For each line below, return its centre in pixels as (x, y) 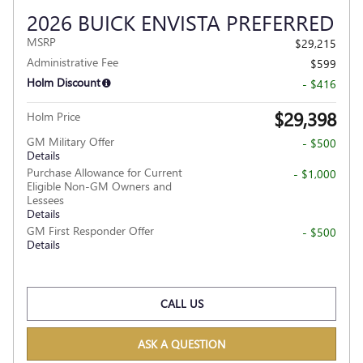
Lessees (45, 200)
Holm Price (53, 117)
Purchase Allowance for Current (105, 173)
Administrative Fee (73, 62)
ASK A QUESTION (181, 344)
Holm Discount (64, 83)
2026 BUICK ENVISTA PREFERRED (180, 22)
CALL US (181, 304)
